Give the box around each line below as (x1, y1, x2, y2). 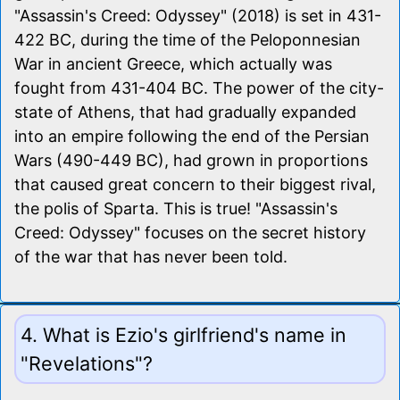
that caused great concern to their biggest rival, (14, 174, 376, 194)
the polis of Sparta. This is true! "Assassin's (14, 198, 337, 218)
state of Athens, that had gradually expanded (14, 102, 356, 121)
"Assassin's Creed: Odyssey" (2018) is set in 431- (14, 5, 381, 25)
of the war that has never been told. (14, 246, 287, 266)
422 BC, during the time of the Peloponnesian (14, 29, 361, 49)
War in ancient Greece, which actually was (14, 54, 332, 73)
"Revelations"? (21, 351, 153, 375)
